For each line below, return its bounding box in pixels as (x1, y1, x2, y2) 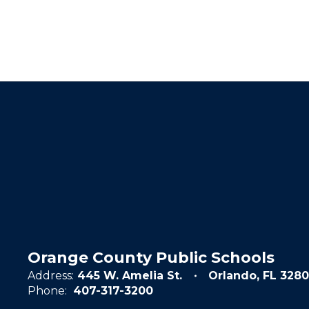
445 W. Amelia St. (77, 269, 182, 282)
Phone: (28, 284, 67, 297)
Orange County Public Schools (28, 248, 275, 267)
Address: (28, 269, 74, 282)
